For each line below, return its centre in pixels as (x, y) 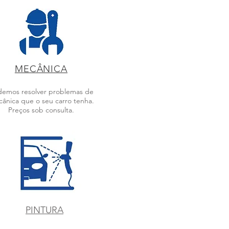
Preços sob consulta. (41, 110)
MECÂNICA (41, 69)
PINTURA (44, 210)
